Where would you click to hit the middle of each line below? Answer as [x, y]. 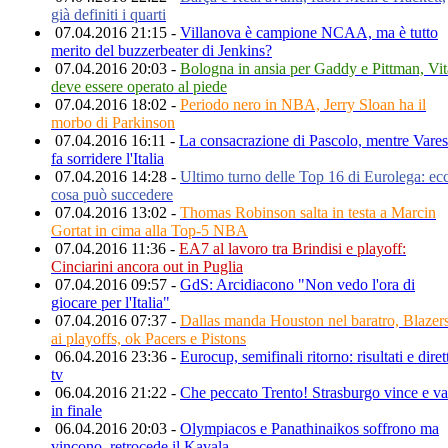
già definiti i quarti [108, 14]
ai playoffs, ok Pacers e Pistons [148, 338]
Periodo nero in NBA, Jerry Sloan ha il [303, 104]
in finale [76, 410]
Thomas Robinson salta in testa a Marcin [308, 212]
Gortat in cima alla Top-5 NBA [149, 230]
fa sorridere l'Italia [107, 158]
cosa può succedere [112, 194]
